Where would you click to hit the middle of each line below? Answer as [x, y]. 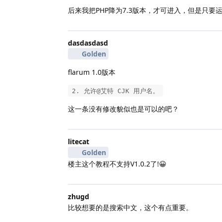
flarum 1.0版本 [92, 72]
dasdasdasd [88, 43]
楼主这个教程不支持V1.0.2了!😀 [117, 164]
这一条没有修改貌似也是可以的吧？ [123, 109]
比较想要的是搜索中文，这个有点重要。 [130, 207]
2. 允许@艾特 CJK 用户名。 [115, 91]
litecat [79, 141]
